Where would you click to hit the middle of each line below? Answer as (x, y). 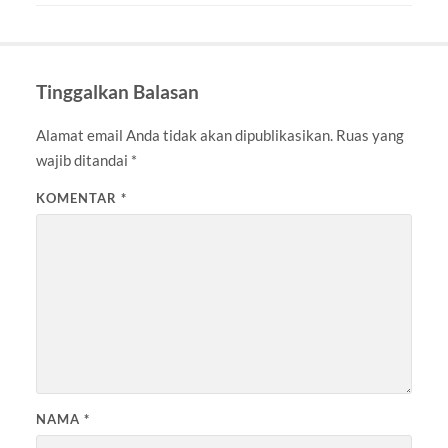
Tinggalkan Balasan (117, 92)
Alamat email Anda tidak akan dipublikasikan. (184, 135)
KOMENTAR (78, 198)
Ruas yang (369, 135)
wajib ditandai (83, 160)
